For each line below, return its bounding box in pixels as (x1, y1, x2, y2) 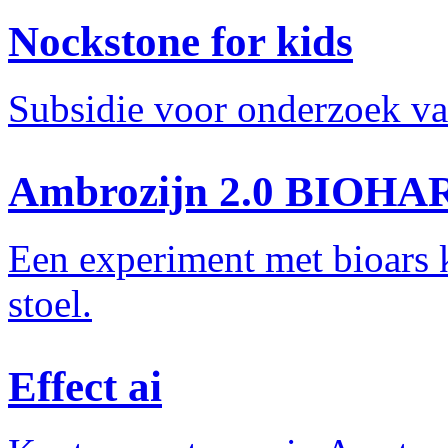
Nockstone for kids (8, 17, 353, 65)
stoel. (8, 281, 92, 325)
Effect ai (8, 362, 162, 410)
